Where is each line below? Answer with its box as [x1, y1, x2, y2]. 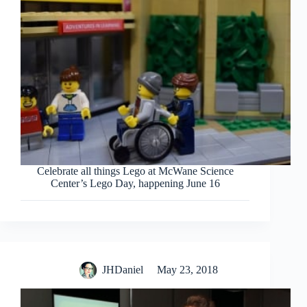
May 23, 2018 [157, 264, 219, 276]
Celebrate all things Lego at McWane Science [36, 165, 234, 177]
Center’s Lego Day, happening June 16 [50, 177, 220, 190]
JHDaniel [102, 264, 144, 276]
